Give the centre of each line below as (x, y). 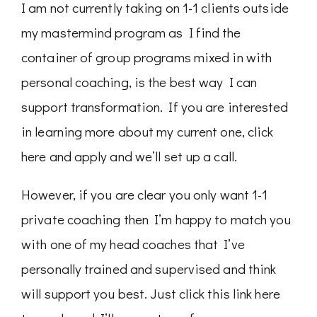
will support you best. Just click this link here (151, 294)
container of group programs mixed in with (147, 57)
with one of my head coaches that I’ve (133, 244)
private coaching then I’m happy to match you (156, 219)
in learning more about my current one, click (148, 131)
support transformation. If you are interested (155, 106)
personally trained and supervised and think (149, 269)
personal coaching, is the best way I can (139, 82)
